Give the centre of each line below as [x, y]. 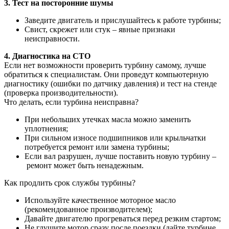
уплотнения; [46, 128]
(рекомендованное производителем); [88, 209]
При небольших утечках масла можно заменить [108, 119]
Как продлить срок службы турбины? [70, 182]
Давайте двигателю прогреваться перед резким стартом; [123, 218]
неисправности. [52, 38]
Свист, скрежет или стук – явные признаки [100, 29]
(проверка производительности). [61, 93]
